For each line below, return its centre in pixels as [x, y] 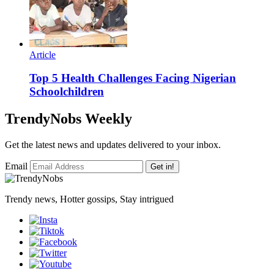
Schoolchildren [67, 92]
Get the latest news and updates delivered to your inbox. [113, 145]
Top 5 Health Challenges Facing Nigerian [133, 78]
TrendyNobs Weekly [68, 119]
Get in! [162, 167]
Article [43, 54]
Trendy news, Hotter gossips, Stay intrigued [89, 199]
